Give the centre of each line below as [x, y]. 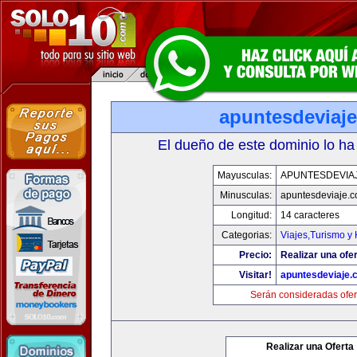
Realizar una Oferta [310, 347]
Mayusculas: [245, 175]
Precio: [255, 255]
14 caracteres [310, 215]
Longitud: [251, 215]
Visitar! [255, 275]
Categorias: [247, 235]
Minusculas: [246, 195]
